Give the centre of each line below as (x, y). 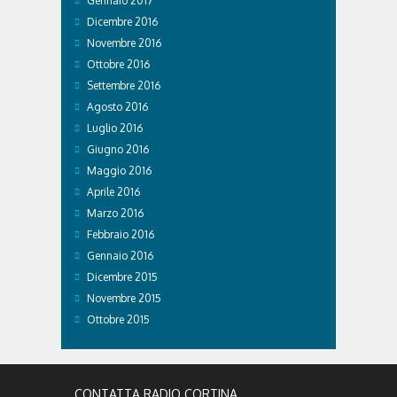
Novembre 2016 (124, 43)
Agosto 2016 (117, 106)
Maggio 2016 (119, 170)
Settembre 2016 (124, 85)
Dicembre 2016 (122, 21)
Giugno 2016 (118, 149)
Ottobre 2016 (118, 64)
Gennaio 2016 (120, 255)
